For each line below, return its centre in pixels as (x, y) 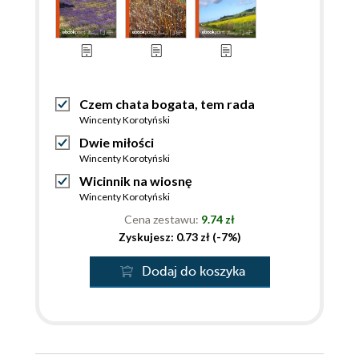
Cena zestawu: (163, 220)
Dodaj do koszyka (193, 272)
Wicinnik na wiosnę (136, 181)
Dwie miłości (117, 143)
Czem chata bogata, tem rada (167, 104)
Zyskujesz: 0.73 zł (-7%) (179, 237)
